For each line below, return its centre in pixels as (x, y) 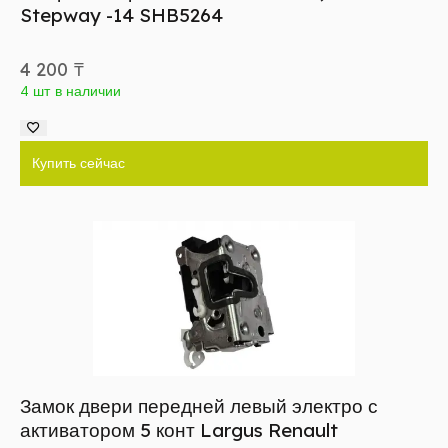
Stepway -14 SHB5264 (121, 15)
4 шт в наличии (71, 91)
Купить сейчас (78, 163)
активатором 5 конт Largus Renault (179, 430)
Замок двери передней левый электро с (199, 406)
